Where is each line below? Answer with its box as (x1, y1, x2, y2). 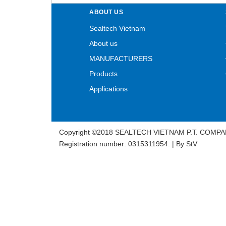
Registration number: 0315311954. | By (59, 140, 184, 148)
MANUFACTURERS (89, 54, 152, 63)
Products (89, 70, 118, 78)
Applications (89, 85, 128, 93)
